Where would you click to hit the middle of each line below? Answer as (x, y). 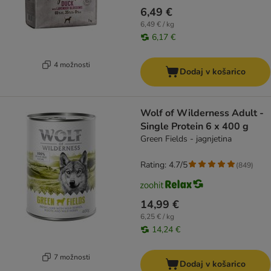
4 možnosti (72, 64)
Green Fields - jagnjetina (186, 139)
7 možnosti (72, 257)
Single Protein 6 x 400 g (194, 127)
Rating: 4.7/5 (164, 165)
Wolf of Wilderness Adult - (202, 113)
